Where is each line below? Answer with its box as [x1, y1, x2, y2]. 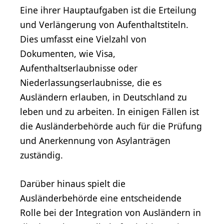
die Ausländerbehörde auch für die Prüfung [20, 119, 202, 132]
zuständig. [20, 148, 63, 161]
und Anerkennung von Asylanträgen [20, 134, 170, 146]
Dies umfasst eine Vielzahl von [20, 32, 146, 45]
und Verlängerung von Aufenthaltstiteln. [20, 18, 188, 30]
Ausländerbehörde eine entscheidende [20, 191, 181, 204]
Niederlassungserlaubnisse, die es [20, 76, 161, 88]
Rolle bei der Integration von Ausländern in [20, 206, 201, 218]
